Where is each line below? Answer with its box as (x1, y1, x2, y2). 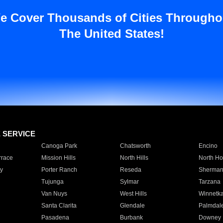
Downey (198, 214, 221, 221)
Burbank (119, 214, 143, 221)
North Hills (119, 154, 148, 161)
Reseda (119, 166, 141, 173)
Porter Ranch (41, 166, 77, 173)
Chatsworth (119, 142, 151, 149)
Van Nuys (41, 190, 67, 197)
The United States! (59, 27, 164, 40)
